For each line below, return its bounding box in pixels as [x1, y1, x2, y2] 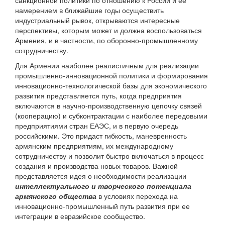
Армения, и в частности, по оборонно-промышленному [15, 35, 198, 46]
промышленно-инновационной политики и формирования [15, 70, 208, 81]
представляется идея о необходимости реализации [15, 171, 186, 181]
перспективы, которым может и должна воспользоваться [15, 25, 202, 36]
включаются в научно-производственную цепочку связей [15, 100, 202, 111]
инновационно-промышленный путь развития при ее [15, 201, 190, 211]
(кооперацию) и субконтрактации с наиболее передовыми [15, 110, 207, 121]
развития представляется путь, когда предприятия [15, 90, 182, 101]
